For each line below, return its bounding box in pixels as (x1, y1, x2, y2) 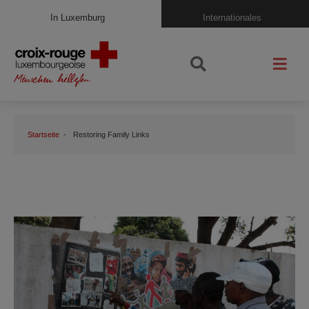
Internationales (202, 12, 261, 23)
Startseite (28, 130, 59, 139)
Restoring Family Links (73, 130, 150, 139)
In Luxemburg (50, 12, 105, 23)
